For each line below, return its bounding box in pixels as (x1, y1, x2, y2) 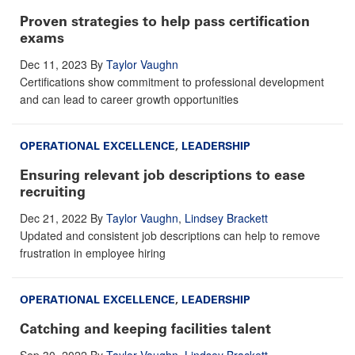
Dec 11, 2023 (20, 55, 87, 72)
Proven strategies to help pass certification (20, 12, 310, 30)
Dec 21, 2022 (20, 209, 87, 226)
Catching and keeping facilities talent (20, 319, 271, 338)
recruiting (20, 182, 86, 200)
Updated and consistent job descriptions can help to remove (20, 227, 320, 243)
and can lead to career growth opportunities (20, 90, 239, 107)
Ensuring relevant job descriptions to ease (20, 166, 305, 184)
